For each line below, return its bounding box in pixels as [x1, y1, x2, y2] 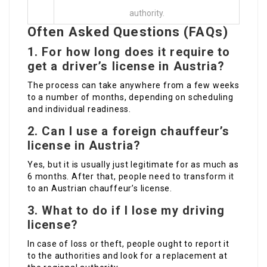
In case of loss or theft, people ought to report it [27, 239, 229, 249]
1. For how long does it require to [27, 45, 231, 60]
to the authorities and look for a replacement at [27, 251, 228, 261]
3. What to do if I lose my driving [27, 203, 225, 218]
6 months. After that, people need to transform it [27, 172, 235, 182]
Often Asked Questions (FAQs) [27, 24, 228, 40]
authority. [129, 8, 164, 18]
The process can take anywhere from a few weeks [27, 80, 240, 91]
